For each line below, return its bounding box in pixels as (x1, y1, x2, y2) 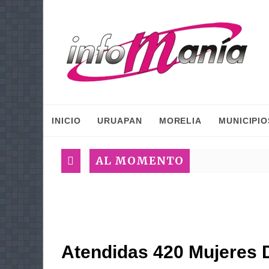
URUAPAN (97, 116, 142, 125)
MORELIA (159, 116, 202, 125)
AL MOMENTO (95, 154, 184, 168)
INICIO (52, 116, 81, 125)
